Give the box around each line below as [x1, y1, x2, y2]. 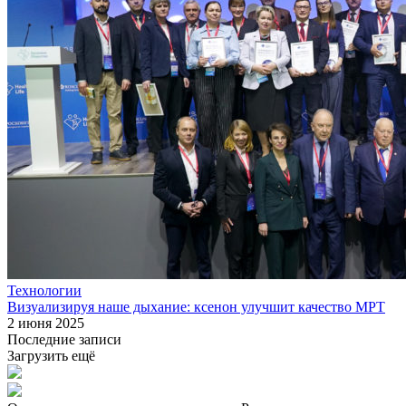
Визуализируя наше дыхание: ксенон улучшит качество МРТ [7, 299, 385, 315]
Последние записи [7, 332, 121, 348]
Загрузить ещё [7, 348, 95, 364]
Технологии [7, 283, 82, 299]
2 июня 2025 [7, 315, 84, 332]
